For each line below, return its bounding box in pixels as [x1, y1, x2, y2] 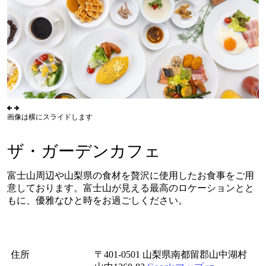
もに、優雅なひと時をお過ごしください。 [7, 195, 188, 205]
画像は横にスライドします [7, 113, 93, 122]
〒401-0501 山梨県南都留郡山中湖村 [94, 249, 248, 259]
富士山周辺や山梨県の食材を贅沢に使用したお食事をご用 [7, 170, 254, 180]
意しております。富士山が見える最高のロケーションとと [7, 182, 254, 193]
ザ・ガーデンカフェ [7, 142, 161, 161]
